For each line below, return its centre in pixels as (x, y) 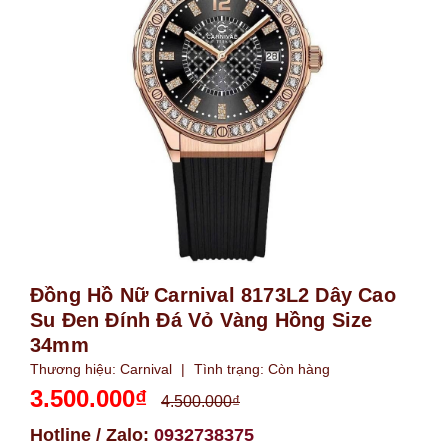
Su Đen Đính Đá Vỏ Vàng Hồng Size (201, 320)
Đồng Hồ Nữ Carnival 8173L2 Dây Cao (213, 295)
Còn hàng (299, 369)
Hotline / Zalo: (92, 435)
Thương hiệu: (75, 369)
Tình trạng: (229, 369)
